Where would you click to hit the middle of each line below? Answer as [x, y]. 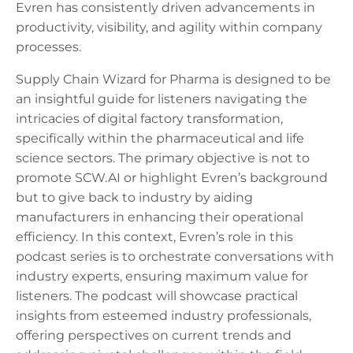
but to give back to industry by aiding [134, 198]
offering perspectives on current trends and [154, 336]
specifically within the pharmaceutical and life [160, 139]
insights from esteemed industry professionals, [163, 316]
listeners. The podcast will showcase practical [157, 296]
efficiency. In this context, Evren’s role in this [154, 237]
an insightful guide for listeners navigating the [162, 99]
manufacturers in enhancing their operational [160, 217]
